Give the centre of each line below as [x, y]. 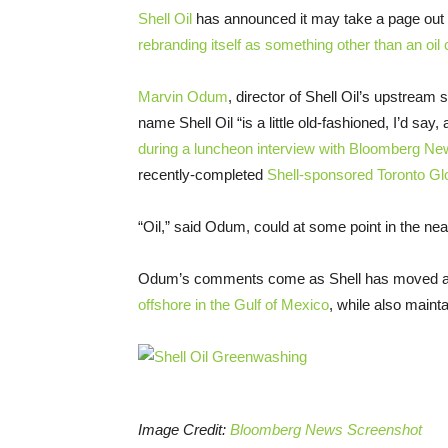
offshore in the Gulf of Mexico [233, 304]
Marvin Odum [183, 96]
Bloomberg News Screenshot [326, 429]
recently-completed [202, 174]
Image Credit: [184, 429]
